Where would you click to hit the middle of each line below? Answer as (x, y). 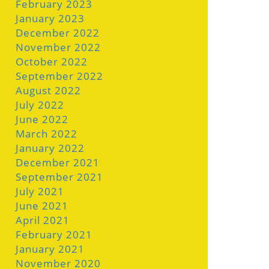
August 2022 (48, 90)
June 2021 (42, 206)
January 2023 (50, 18)
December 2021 (58, 162)
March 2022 (47, 134)
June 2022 (42, 119)
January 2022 (50, 148)
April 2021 (43, 220)
